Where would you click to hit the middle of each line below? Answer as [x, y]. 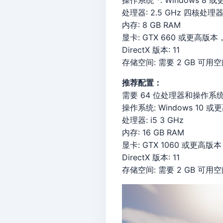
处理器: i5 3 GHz [153, 120]
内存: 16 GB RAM [153, 132]
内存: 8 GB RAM [151, 25]
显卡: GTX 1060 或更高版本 [172, 145]
